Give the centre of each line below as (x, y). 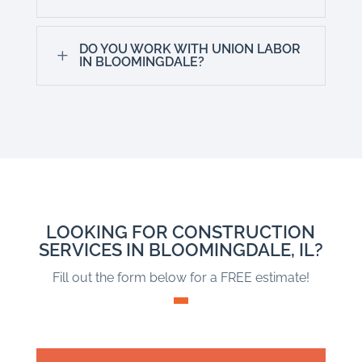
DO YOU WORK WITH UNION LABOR (189, 49)
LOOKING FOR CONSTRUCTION (181, 232)
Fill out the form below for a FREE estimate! (181, 278)
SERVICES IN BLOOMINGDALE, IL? (181, 250)
